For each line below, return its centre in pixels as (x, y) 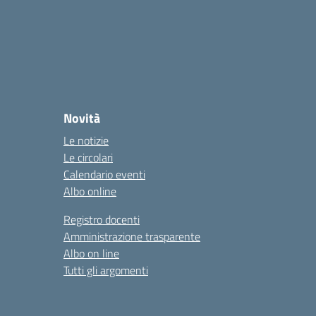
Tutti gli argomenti (106, 270)
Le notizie (86, 140)
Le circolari (88, 157)
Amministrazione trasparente (132, 236)
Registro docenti (102, 219)
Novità (82, 118)
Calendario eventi (104, 174)
